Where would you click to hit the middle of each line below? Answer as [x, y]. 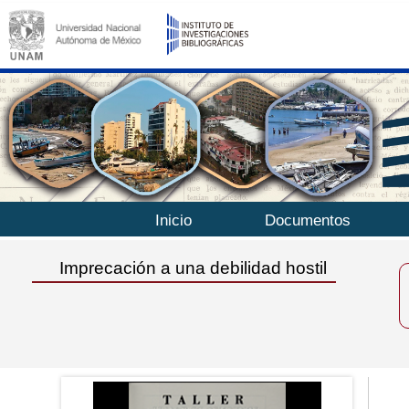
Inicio [173, 221]
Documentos [308, 221]
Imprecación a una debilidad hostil [194, 268]
